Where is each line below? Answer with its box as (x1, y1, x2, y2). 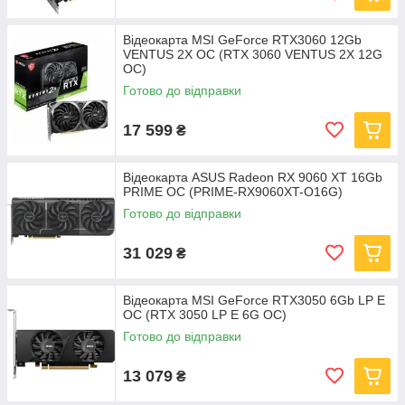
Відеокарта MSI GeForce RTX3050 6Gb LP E (123, 293, 385, 307)
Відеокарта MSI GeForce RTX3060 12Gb (123, 33, 362, 47)
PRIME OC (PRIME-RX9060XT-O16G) (123, 184, 343, 199)
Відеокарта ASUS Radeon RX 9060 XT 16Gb (123, 170, 382, 184)
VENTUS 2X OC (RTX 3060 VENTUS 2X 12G (123, 47, 382, 61)
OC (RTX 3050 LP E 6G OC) (123, 307, 287, 322)
